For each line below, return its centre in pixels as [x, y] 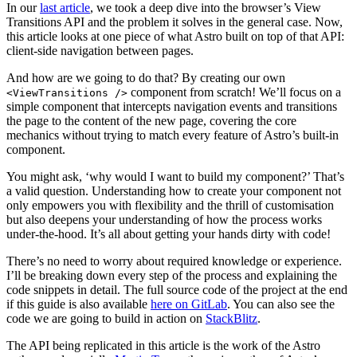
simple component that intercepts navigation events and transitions [172, 106]
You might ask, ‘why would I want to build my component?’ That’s [175, 176]
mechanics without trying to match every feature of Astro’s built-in [173, 135]
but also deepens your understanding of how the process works [164, 219]
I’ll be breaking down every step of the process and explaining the [172, 275]
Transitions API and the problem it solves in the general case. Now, [175, 22]
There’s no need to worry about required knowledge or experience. [174, 261]
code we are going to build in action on [106, 318]
